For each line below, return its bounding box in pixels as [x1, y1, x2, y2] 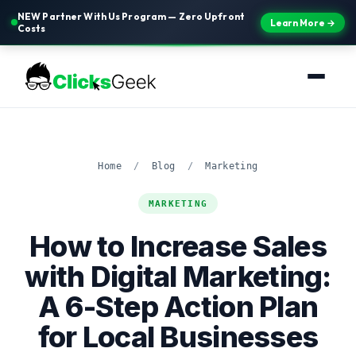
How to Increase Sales [29, 229, 327, 264]
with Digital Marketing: [25, 259, 331, 294]
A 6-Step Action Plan [37, 289, 319, 324]
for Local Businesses [37, 319, 319, 354]
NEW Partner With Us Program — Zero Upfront [17, 10, 245, 22]
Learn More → [270, 16, 335, 29]
